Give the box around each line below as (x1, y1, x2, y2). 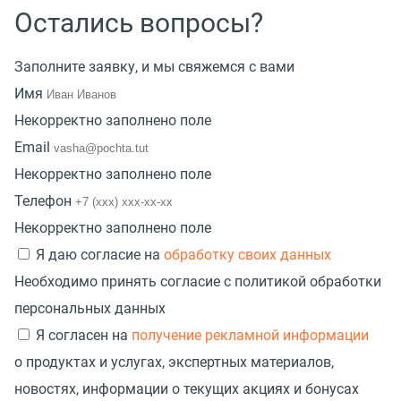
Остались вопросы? (14, 6, 263, 38)
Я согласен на (36, 326, 132, 344)
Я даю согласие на (36, 245, 164, 263)
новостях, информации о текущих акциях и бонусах (14, 380, 359, 397)
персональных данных (14, 299, 166, 317)
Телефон (14, 192, 72, 209)
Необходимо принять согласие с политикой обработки (14, 272, 381, 290)
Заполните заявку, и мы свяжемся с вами (14, 57, 294, 75)
